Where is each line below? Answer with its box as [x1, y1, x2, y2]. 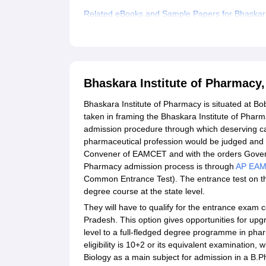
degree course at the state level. [84, 186, 205, 197]
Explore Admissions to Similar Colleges [84, 28, 229, 39]
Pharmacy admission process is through [84, 161, 236, 172]
